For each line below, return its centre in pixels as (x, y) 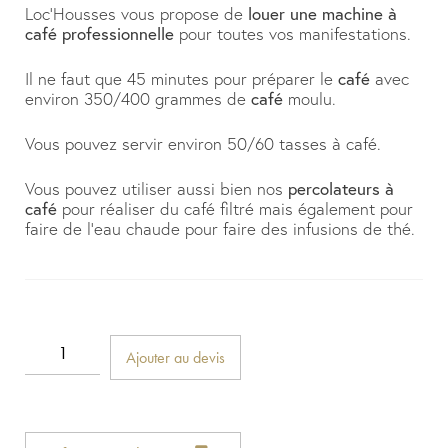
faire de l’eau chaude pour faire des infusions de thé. (220, 229)
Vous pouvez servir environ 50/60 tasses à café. (203, 144)
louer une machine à (322, 14)
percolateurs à (341, 189)
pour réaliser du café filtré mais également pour (237, 209)
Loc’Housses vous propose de (136, 14)
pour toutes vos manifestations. (292, 34)
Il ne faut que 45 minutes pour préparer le (181, 79)
